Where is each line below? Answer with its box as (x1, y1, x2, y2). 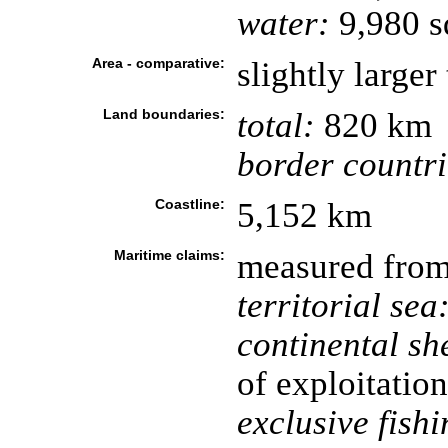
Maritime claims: (113, 247, 225, 263)
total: (236, 106, 315, 144)
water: (236, 4, 330, 42)
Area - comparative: (91, 55, 225, 71)
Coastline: (154, 196, 225, 212)
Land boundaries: (102, 106, 225, 122)
